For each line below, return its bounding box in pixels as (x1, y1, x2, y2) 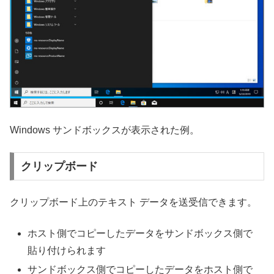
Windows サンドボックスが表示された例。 (10, 124, 199, 135)
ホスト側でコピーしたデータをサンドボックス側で (28, 228, 253, 239)
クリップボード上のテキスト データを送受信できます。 (10, 197, 257, 208)
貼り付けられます (28, 245, 106, 256)
